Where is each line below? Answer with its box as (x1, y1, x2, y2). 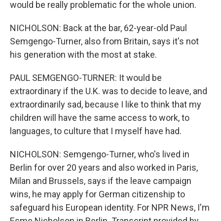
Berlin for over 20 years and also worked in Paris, (10, 162, 198, 173)
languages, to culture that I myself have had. (10, 126, 182, 136)
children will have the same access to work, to (10, 112, 189, 123)
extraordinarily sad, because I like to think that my (10, 99, 201, 110)
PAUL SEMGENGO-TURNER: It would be (10, 73, 162, 83)
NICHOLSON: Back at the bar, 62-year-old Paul (10, 23, 187, 33)
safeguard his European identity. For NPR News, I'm (10, 202, 210, 213)
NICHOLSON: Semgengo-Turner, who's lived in (10, 149, 189, 159)
